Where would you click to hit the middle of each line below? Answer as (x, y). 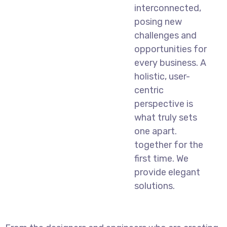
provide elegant (167, 172)
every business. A (170, 63)
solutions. (154, 186)
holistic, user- (162, 76)
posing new (158, 22)
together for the (168, 145)
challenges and (165, 35)
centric (149, 90)
